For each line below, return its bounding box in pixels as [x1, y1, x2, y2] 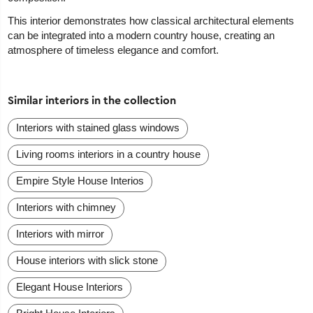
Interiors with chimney [16, 201, 117, 214]
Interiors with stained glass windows [16, 122, 180, 134]
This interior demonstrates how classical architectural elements [8, 15, 295, 27]
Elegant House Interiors [16, 281, 124, 293]
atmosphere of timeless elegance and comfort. [8, 44, 219, 57]
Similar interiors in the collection [8, 93, 177, 108]
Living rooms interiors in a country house [16, 148, 201, 161]
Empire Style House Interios [16, 175, 145, 187]
